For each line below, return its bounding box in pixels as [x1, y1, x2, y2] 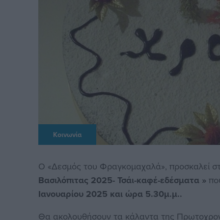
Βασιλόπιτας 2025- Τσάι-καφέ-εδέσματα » [38, 174, 209, 187]
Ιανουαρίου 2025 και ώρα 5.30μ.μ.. [38, 188, 183, 201]
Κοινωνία [53, 130, 82, 140]
